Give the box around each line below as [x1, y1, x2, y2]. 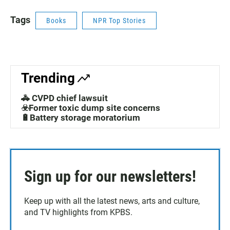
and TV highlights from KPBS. [24, 207, 132, 217]
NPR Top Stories [93, 16, 146, 25]
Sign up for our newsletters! [24, 167, 196, 185]
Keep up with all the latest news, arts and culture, [24, 196, 200, 206]
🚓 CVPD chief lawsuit [21, 93, 108, 103]
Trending [21, 70, 75, 86]
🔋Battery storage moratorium [21, 112, 140, 123]
